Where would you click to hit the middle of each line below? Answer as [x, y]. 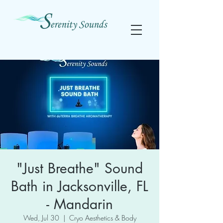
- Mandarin [80, 204]
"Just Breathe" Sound [80, 168]
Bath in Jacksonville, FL [80, 186]
